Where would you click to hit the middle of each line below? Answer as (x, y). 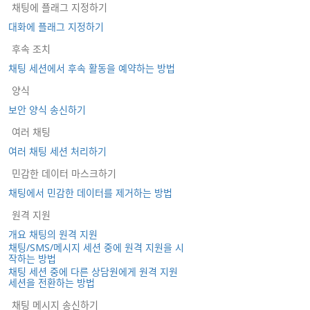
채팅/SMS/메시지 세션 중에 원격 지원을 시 (96, 247)
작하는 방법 (32, 258)
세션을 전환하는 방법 (52, 282)
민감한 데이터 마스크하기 (64, 173)
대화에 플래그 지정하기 (56, 26)
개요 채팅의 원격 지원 (53, 234)
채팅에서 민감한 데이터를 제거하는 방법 (90, 192)
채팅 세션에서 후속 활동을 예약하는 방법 (92, 68)
